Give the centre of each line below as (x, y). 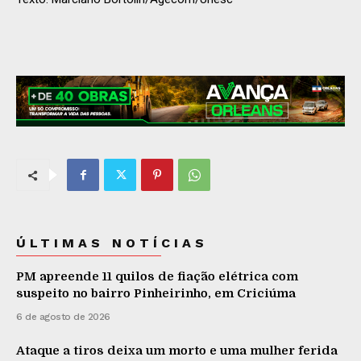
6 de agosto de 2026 (63, 317)
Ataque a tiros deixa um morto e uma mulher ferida (177, 351)
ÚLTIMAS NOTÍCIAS (112, 243)
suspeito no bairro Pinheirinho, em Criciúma (156, 294)
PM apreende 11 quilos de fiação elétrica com (157, 277)
